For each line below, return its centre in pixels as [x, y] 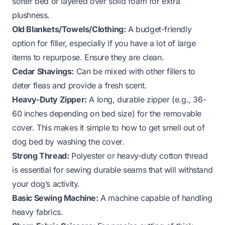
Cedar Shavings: [43, 71]
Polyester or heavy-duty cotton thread [138, 155]
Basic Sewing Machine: [55, 198]
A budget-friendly [159, 29]
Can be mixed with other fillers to [135, 71]
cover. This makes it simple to [67, 127]
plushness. [31, 15]
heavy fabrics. [38, 212]
